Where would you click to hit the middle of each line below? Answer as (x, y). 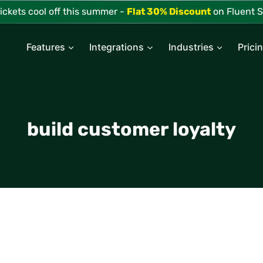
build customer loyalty (131, 129)
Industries (191, 47)
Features (45, 47)
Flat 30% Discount (168, 11)
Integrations (117, 47)
